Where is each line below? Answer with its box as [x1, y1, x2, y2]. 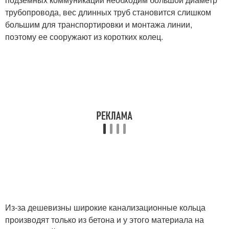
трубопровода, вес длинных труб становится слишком [5, 6, 211, 18]
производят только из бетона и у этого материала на [5, 213, 204, 225]
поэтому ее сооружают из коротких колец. [5, 30, 163, 42]
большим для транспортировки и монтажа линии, [5, 18, 192, 30]
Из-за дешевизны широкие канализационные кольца [5, 201, 205, 213]
